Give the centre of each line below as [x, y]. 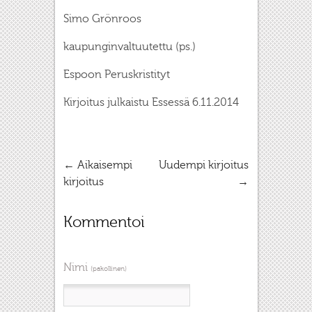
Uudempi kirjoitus [204, 165]
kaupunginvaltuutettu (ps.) [130, 46]
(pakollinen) [109, 268]
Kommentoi [104, 222]
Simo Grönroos [102, 18]
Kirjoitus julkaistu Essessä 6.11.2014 [151, 102]
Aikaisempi [103, 165]
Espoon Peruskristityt [117, 74]
